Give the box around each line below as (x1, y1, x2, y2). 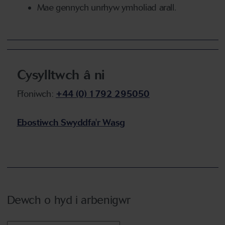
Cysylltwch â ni (17, 66, 105, 83)
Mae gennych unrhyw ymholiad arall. (37, 2, 176, 13)
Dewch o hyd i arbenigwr (7, 192, 131, 207)
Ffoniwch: (17, 88, 56, 99)
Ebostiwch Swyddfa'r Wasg (17, 117, 125, 128)
